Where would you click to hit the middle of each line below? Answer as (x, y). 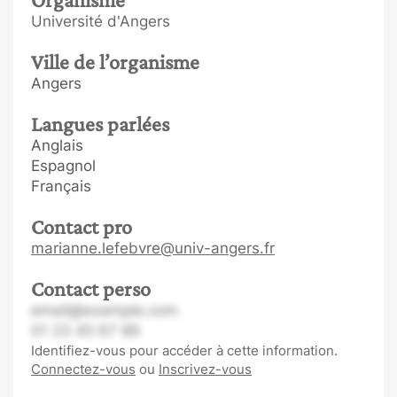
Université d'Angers (101, 21)
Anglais (57, 145)
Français (61, 186)
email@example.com (105, 310)
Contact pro (82, 226)
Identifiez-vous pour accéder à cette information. (184, 350)
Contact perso (91, 288)
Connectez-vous (83, 369)
